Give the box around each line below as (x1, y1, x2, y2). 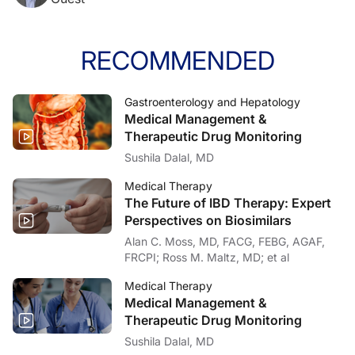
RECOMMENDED (80, 44, 275, 76)
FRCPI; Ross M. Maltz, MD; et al (162, 250, 289, 264)
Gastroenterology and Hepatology (124, 94, 300, 109)
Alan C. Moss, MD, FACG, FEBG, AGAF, (124, 234, 325, 248)
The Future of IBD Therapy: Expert (124, 194, 331, 211)
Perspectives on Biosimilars (124, 212, 292, 228)
